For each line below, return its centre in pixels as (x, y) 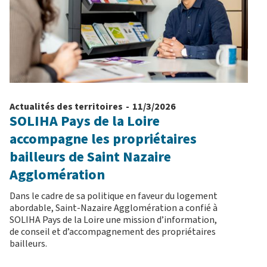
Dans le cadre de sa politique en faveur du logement (114, 196)
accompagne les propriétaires (103, 139)
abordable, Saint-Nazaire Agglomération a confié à (114, 208)
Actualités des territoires (66, 107)
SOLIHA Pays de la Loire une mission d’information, (113, 220)
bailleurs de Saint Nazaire (90, 157)
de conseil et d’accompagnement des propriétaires (113, 232)
